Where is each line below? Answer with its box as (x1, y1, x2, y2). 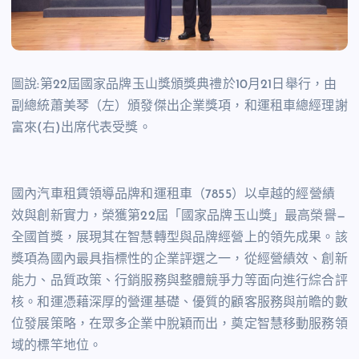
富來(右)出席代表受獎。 (11, 122, 151, 135)
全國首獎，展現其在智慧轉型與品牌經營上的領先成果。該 (11, 231, 348, 244)
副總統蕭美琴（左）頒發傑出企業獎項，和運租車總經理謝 (11, 100, 348, 114)
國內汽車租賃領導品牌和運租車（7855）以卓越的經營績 (11, 188, 335, 201)
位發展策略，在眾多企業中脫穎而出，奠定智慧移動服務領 (11, 317, 348, 331)
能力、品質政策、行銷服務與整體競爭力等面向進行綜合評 (11, 274, 348, 288)
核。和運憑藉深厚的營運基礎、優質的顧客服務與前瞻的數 (11, 296, 348, 309)
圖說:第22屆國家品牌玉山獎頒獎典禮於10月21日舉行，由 (11, 79, 337, 92)
